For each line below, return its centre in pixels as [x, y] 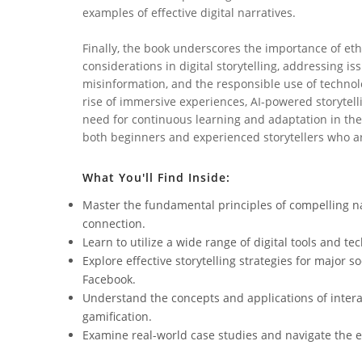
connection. [114, 223]
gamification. [117, 316]
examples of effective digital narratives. [189, 13]
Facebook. [109, 279]
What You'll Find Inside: [156, 178]
